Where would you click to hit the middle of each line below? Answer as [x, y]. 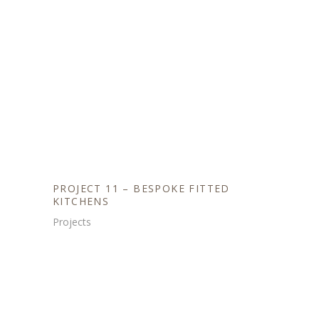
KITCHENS [81, 202]
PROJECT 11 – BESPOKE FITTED [141, 189]
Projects [72, 221]
